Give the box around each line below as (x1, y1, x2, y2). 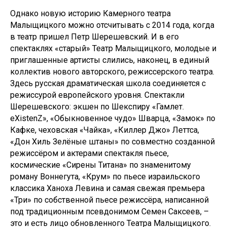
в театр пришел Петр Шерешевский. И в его (10, 32, 179, 42)
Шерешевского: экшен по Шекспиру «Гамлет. (10, 102, 184, 111)
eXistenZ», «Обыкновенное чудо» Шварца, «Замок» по (10, 113, 215, 123)
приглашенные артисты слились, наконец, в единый (10, 55, 209, 65)
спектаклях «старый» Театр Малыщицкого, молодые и (10, 44, 216, 53)
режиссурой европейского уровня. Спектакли (10, 90, 184, 100)
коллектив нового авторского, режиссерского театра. (10, 67, 214, 77)
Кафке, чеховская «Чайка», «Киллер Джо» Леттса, (10, 125, 199, 135)
